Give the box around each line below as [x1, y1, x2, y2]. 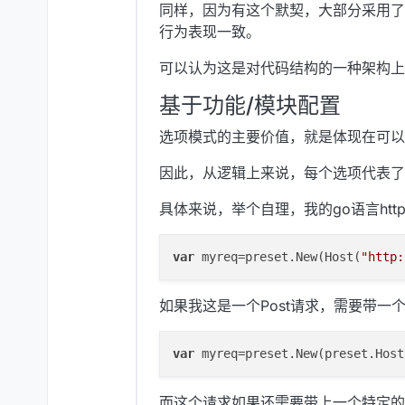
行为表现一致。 [159, 23, 260, 42]
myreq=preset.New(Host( [194, 250, 361, 265]
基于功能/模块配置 [159, 92, 341, 119]
